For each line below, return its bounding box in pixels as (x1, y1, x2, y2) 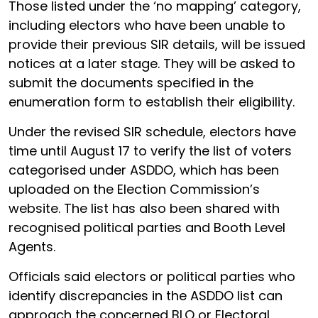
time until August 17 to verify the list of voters (9, 142, 292, 160)
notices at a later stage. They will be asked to (9, 55, 295, 72)
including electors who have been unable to (9, 16, 285, 34)
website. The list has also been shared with (9, 199, 280, 217)
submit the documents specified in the (9, 74, 253, 92)
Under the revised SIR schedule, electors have (9, 123, 296, 141)
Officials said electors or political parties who (9, 268, 295, 285)
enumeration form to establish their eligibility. (9, 93, 295, 111)
